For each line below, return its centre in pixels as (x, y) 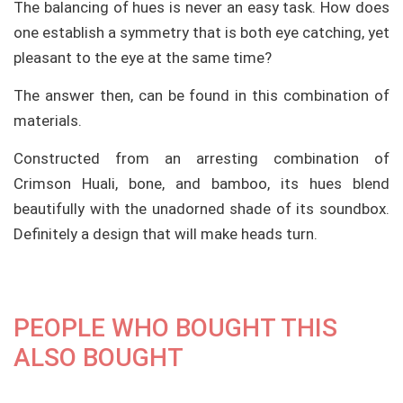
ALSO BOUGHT (99, 358)
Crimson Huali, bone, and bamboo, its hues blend (201, 184)
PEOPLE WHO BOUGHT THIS (175, 328)
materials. (48, 120)
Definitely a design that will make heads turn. (166, 234)
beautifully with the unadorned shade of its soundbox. (201, 209)
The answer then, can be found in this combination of (201, 95)
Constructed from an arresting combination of (201, 159)
